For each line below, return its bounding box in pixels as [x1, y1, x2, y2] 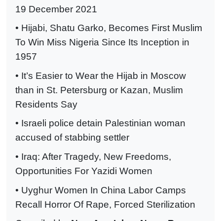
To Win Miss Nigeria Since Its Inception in [15, 37, 189, 48]
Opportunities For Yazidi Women [15, 165, 152, 176]
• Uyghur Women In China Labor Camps [15, 184, 186, 195]
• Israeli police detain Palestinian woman [15, 118, 185, 129]
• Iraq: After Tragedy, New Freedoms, [15, 151, 171, 162]
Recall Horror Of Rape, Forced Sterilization [15, 199, 195, 210]
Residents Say [15, 99, 77, 110]
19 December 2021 [15, 3, 97, 14]
